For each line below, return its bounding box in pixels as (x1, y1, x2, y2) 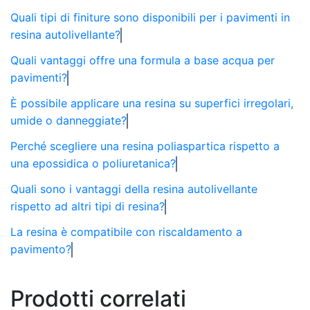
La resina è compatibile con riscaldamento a (10, 224, 242, 239)
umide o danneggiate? (10, 113, 127, 127)
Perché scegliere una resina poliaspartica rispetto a (10, 138, 280, 153)
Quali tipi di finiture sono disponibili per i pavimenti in (10, 10, 290, 24)
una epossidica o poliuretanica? (10, 156, 176, 170)
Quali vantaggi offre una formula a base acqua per (10, 53, 275, 67)
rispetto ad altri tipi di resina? (10, 199, 165, 213)
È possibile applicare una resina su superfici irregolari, (10, 95, 293, 110)
